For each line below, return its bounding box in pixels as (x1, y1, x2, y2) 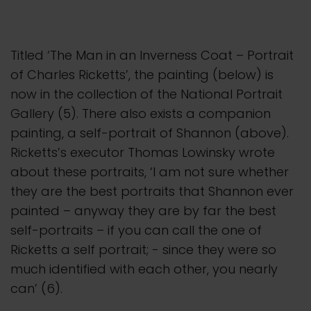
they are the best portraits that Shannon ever (10, 183, 294, 201)
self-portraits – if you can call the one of (10, 221, 262, 239)
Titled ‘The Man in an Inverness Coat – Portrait (10, 47, 294, 65)
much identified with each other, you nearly (10, 260, 278, 278)
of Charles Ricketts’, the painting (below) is (10, 66, 274, 84)
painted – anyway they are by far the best (10, 202, 276, 220)
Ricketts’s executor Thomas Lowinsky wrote (10, 144, 275, 162)
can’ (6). (10, 280, 62, 298)
